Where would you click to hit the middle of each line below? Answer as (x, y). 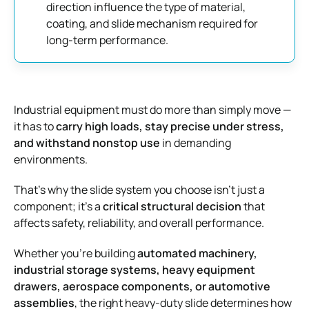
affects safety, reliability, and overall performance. (139, 222)
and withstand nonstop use (87, 142)
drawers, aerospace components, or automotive (142, 286)
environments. (51, 159)
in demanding (196, 142)
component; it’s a (58, 206)
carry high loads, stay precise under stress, (170, 126)
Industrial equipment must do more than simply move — (152, 109)
